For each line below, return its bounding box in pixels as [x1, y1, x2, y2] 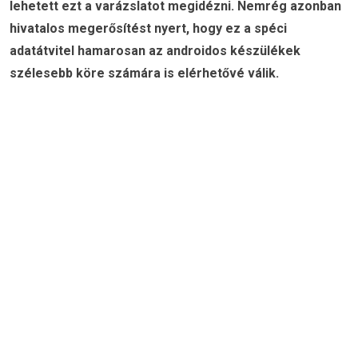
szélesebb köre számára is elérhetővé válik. [10, 66, 279, 82]
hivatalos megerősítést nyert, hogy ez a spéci [10, 21, 287, 37]
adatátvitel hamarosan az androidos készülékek [10, 43, 300, 59]
